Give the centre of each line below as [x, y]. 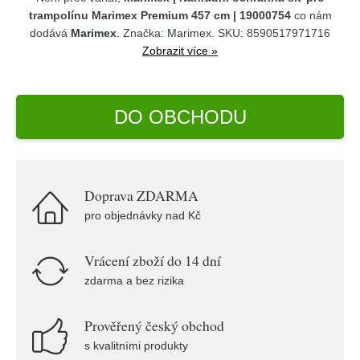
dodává [50, 33]
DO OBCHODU [180, 117]
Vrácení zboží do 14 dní [153, 260]
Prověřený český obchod [154, 325]
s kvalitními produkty [136, 346]
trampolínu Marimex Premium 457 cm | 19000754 [160, 15]
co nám [311, 15]
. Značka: [142, 33]
